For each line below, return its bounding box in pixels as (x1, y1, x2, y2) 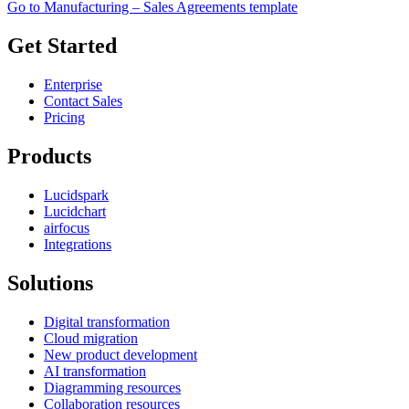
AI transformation (44, 362, 146, 379)
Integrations (44, 236, 111, 253)
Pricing (44, 110, 85, 126)
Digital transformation (44, 313, 170, 330)
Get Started (7, 34, 117, 58)
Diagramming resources (44, 379, 181, 395)
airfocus (44, 220, 89, 236)
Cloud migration (44, 330, 138, 346)
